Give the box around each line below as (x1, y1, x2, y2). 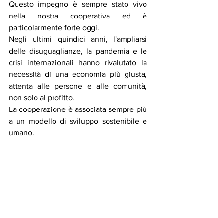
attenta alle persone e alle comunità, (9, 82, 147, 90)
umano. (9, 128, 34, 137)
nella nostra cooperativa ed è (9, 12, 147, 20)
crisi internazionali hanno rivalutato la (9, 58, 147, 67)
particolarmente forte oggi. (9, 23, 99, 32)
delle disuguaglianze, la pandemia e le (9, 47, 147, 55)
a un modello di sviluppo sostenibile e (9, 117, 147, 125)
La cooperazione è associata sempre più (9, 105, 147, 113)
